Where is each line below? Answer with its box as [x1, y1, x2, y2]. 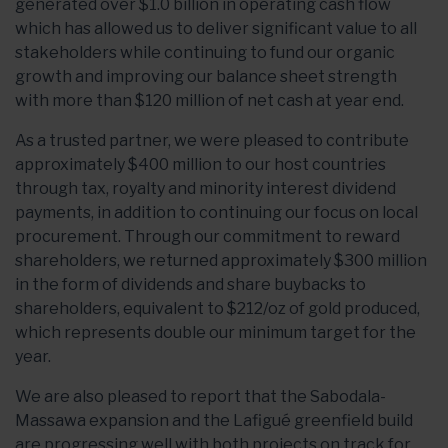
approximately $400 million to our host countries [15, 155, 386, 174]
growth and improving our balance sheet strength [15, 67, 397, 86]
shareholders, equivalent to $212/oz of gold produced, [15, 299, 420, 318]
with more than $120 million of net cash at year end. [15, 91, 404, 110]
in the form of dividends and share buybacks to [15, 275, 366, 294]
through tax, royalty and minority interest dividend [15, 179, 396, 198]
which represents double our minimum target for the [15, 323, 416, 342]
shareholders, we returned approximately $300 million [15, 251, 427, 270]
